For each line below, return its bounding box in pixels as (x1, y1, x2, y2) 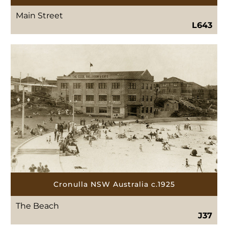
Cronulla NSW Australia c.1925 (53, 180, 175, 189)
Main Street (16, 11, 64, 21)
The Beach (16, 201, 60, 211)
